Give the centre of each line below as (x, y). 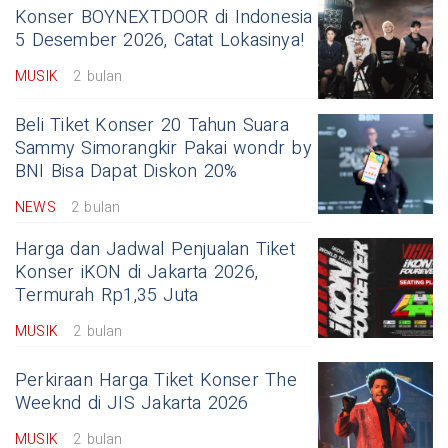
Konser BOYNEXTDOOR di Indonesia (164, 17)
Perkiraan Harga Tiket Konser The (156, 380)
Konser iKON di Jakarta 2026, (136, 272)
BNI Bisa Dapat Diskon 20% (126, 171)
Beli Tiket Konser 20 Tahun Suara (152, 125)
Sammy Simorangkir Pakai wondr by (163, 148)
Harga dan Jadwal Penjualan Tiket (155, 249)
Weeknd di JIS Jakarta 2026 (132, 403)
